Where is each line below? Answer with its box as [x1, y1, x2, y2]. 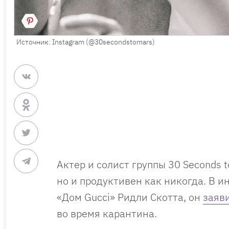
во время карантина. [57, 206, 157, 220]
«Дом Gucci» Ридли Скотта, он [57, 190, 203, 204]
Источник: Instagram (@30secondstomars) [16, 37, 155, 47]
